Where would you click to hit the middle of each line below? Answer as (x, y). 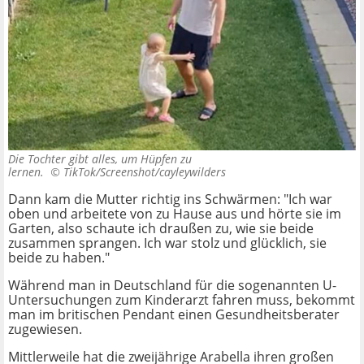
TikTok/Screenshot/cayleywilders (145, 172)
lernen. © (36, 172)
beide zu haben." (59, 258)
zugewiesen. (45, 329)
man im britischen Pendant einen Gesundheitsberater (174, 315)
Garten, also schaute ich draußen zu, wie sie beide (161, 229)
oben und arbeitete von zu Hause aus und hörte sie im (175, 214)
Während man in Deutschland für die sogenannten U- (172, 286)
